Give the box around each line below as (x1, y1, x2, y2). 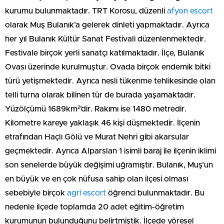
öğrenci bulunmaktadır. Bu (106, 189, 204, 197)
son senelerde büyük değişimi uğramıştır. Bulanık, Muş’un (5, 161, 213, 169)
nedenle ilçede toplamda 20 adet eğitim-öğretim (5, 203, 184, 211)
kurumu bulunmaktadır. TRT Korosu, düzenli (5, 7, 167, 15)
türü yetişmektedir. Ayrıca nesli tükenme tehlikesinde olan (5, 77, 215, 85)
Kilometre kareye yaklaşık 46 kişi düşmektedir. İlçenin (5, 119, 200, 127)
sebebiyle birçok (5, 189, 67, 197)
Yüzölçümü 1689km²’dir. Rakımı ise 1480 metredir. (5, 105, 186, 113)
